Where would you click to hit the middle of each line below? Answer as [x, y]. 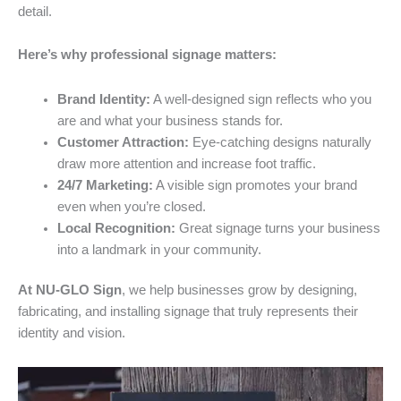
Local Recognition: [116, 228]
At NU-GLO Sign [70, 290]
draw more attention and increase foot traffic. [186, 163]
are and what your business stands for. [170, 120]
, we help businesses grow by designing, [239, 290]
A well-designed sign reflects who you [260, 99]
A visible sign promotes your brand [255, 185]
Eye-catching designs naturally [280, 142]
